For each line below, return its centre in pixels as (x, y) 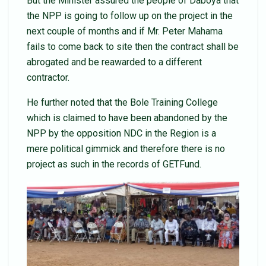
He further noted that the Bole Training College (122, 103)
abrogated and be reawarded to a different (114, 62)
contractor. (48, 78)
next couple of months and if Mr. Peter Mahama (125, 31)
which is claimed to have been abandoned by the (127, 118)
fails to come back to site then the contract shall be (133, 47)
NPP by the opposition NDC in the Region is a (121, 134)
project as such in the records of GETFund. (114, 164)
